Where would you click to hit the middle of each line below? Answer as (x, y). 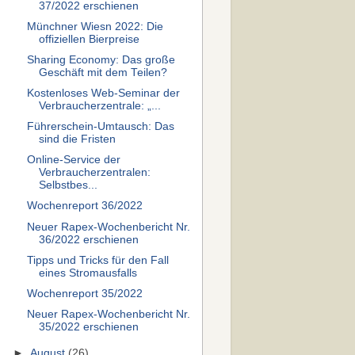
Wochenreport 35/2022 (84, 293)
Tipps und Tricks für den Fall (97, 260)
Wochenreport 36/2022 (84, 206)
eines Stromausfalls (88, 273)
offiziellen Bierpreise (89, 39)
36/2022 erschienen (88, 239)
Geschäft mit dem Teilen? (103, 72)
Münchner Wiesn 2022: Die (95, 26)
